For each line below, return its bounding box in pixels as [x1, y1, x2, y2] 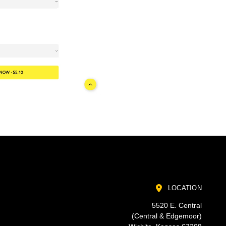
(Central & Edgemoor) [131, 212, 202, 220]
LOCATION [165, 184, 202, 192]
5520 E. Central [151, 201, 202, 210]
